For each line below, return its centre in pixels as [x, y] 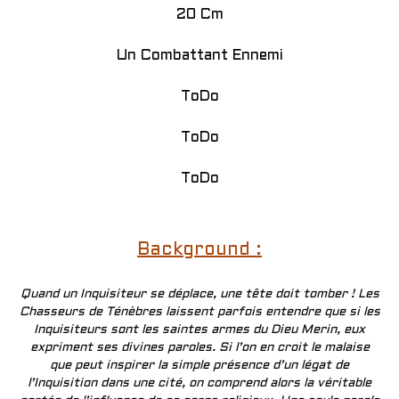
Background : [199, 251]
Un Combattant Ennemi [199, 55]
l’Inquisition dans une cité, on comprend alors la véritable [199, 384]
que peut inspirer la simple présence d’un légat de [199, 366]
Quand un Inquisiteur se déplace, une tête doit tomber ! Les [199, 295]
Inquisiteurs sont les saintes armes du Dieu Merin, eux [199, 330]
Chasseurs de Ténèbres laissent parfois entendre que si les [199, 313]
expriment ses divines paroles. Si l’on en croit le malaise [199, 348]
